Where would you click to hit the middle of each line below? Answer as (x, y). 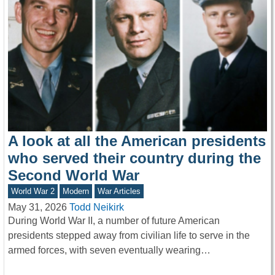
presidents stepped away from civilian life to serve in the (129, 236)
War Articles (119, 192)
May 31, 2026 (37, 207)
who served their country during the (134, 158)
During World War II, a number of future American (114, 221)
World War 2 (33, 192)
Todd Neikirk (97, 207)
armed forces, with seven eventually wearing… (109, 250)
